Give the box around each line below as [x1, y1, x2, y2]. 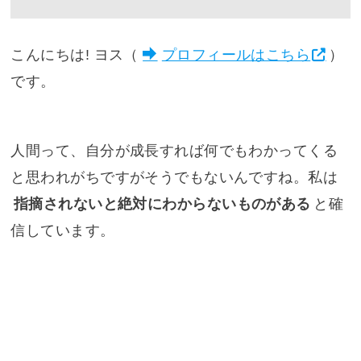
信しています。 [10, 222, 115, 239]
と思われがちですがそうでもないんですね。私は [10, 168, 338, 185]
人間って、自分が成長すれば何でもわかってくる [10, 142, 338, 159]
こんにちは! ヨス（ [10, 46, 139, 63]
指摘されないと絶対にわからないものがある [13, 195, 311, 212]
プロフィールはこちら [161, 46, 311, 63]
